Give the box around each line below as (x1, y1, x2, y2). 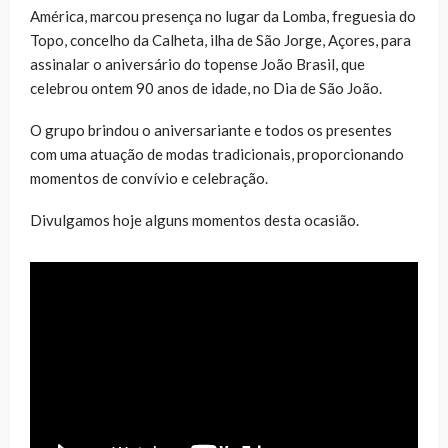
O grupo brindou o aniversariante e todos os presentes (30, 120, 392, 139)
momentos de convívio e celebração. (30, 168, 268, 187)
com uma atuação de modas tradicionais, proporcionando (30, 144, 404, 163)
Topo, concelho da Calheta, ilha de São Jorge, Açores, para (30, 30, 411, 49)
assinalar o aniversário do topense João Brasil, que (30, 54, 365, 73)
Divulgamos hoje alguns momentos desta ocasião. (30, 210, 359, 229)
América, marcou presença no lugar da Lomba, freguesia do (30, 6, 416, 25)
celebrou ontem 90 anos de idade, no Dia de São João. (30, 78, 382, 97)
